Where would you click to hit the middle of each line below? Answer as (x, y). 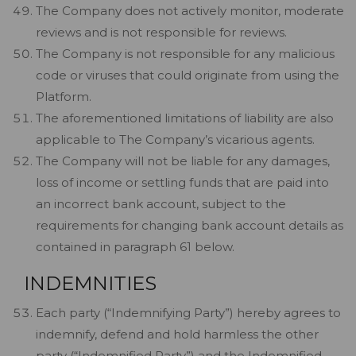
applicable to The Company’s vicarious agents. (175, 139)
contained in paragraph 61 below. (135, 247)
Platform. (64, 97)
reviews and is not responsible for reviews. (161, 32)
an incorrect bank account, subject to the (161, 204)
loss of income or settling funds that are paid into (182, 182)
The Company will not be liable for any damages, (183, 161)
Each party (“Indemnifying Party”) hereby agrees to (188, 313)
